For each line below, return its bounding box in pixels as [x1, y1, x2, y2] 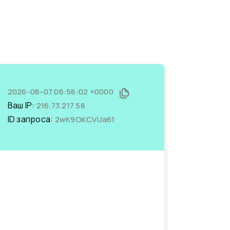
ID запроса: [7, 113, 55, 125]
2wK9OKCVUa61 [54, 114, 115, 125]
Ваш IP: [7, 100, 36, 111]
